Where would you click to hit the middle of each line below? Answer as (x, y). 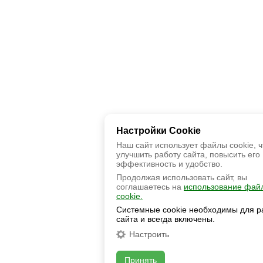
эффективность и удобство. (169, 164)
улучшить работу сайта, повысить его (188, 154)
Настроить (149, 234)
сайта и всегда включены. (166, 219)
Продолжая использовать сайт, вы (182, 177)
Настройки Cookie (159, 131)
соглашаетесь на (150, 187)
